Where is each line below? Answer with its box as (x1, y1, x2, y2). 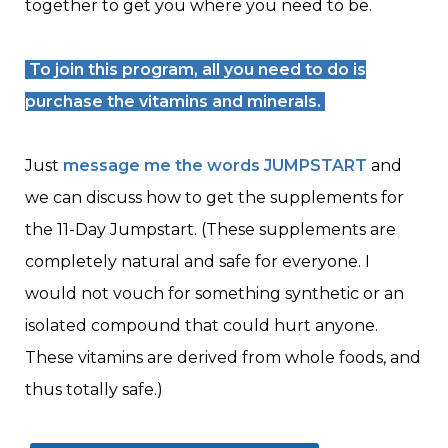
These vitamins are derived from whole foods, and (25, 348, 421, 368)
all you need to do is (202, 60, 366, 80)
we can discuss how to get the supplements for (25, 188, 404, 208)
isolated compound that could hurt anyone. (25, 316, 378, 336)
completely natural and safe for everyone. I (25, 252, 370, 272)
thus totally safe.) (25, 380, 163, 400)
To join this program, (25, 60, 202, 80)
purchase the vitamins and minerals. (25, 92, 325, 112)
